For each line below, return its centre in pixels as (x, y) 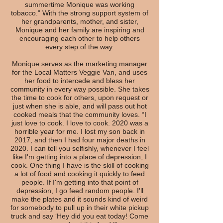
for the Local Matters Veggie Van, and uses (80, 72)
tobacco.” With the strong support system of (80, 13)
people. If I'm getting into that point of (80, 182)
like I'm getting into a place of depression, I (80, 157)
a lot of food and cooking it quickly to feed (80, 174)
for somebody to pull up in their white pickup (80, 208)
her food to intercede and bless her (80, 81)
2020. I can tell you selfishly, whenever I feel (80, 148)
